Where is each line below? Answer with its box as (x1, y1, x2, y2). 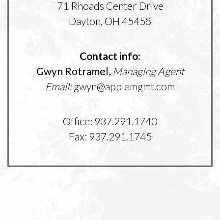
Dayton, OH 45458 (69, 15, 151, 27)
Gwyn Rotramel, (36, 65, 110, 78)
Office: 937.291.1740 (63, 115, 157, 128)
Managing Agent (112, 65, 184, 78)
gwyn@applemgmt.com (72, 80, 175, 93)
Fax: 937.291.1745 (68, 130, 152, 143)
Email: (45, 80, 72, 93)
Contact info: (80, 50, 140, 62)
